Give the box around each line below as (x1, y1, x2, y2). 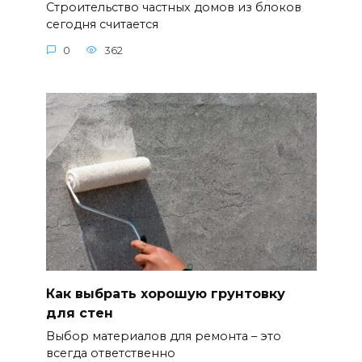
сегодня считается (45, 17, 158, 32)
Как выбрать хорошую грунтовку (45, 285, 285, 301)
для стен (45, 305, 113, 321)
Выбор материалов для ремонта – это (45, 328, 281, 343)
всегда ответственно (45, 345, 175, 360)
